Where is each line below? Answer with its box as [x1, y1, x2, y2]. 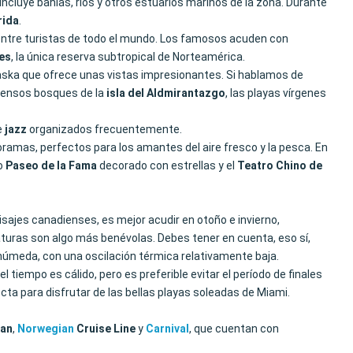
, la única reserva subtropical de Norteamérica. [11, 50, 245, 63]
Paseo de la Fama [6, 159, 97, 172]
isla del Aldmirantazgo [106, 87, 225, 99]
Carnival [146, 322, 189, 335]
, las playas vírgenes [225, 87, 326, 99]
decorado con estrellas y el [97, 159, 237, 172]
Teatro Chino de [237, 159, 322, 172]
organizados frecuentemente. [27, 123, 182, 136]
